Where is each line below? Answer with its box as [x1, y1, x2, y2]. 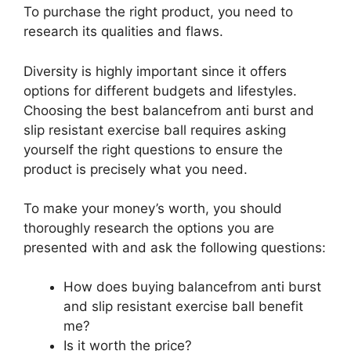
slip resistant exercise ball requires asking [24, 121, 286, 138]
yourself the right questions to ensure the [24, 141, 283, 157]
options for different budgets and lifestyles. [24, 82, 297, 99]
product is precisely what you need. [24, 161, 248, 177]
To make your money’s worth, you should [24, 201, 282, 217]
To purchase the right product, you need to [24, 4, 293, 20]
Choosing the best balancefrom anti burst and [24, 102, 314, 118]
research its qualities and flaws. [24, 24, 223, 40]
